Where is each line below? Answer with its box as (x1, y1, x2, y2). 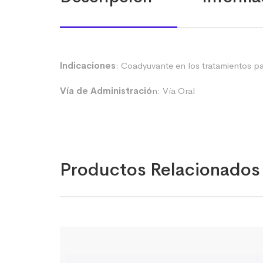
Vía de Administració (60, 85, 152, 96)
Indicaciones (60, 60, 116, 71)
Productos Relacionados (60, 159, 259, 181)
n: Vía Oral (152, 85, 195, 96)
